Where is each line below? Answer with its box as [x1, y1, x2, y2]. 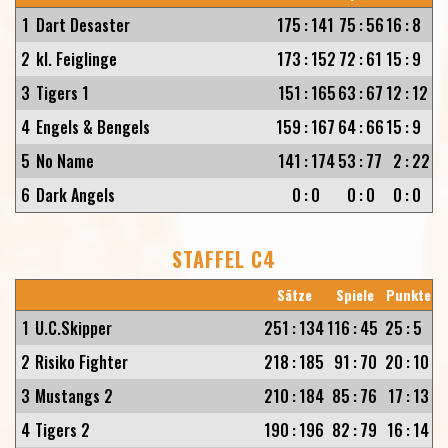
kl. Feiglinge [36, 47, 117, 71]
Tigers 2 [35, 418, 90, 442]
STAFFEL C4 [172, 244, 276, 274]
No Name [36, 149, 94, 173]
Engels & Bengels [36, 115, 150, 139]
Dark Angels [36, 183, 115, 207]
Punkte [385, 284, 431, 305]
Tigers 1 [36, 81, 89, 105]
